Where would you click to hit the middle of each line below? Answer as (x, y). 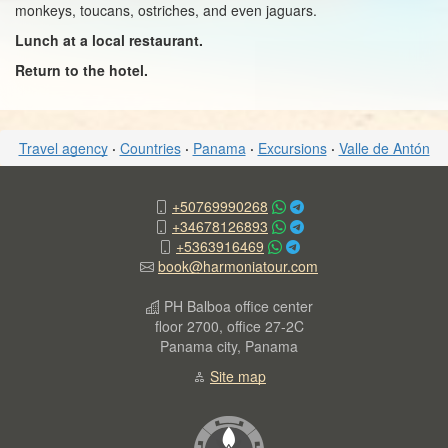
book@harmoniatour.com (238, 266)
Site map (238, 376)
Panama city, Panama (229, 346)
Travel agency (63, 148)
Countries (150, 148)
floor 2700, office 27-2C (229, 326)
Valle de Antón (384, 148)
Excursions (292, 148)
